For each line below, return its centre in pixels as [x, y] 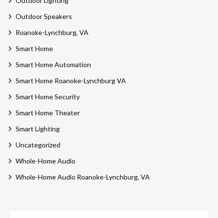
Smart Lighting [37, 129]
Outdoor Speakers [44, 17]
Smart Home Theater [47, 113]
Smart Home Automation [53, 65]
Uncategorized [38, 145]
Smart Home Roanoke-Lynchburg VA [71, 81]
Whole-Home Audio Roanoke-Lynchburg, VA [82, 177]
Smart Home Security [47, 97]
